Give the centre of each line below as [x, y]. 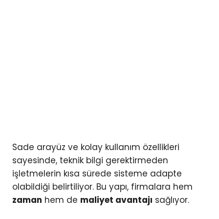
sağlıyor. [171, 200]
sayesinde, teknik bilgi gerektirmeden [90, 161]
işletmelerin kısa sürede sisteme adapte [97, 174]
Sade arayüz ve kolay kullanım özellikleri [96, 147]
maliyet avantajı [116, 200]
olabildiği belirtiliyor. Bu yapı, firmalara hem [102, 187]
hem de [61, 200]
